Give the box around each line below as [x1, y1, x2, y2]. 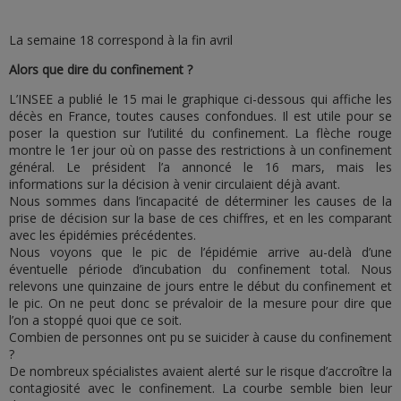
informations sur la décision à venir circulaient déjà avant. [9, 175, 340, 192]
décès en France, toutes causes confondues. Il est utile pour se [9, 107, 392, 124]
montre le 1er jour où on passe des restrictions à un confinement [9, 141, 392, 158]
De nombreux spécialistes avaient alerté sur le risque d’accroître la [9, 363, 392, 380]
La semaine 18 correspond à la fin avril [9, 31, 233, 48]
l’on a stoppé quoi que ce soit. [9, 311, 182, 328]
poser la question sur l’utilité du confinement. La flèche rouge [9, 124, 392, 141]
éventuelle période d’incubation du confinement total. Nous [9, 260, 392, 277]
